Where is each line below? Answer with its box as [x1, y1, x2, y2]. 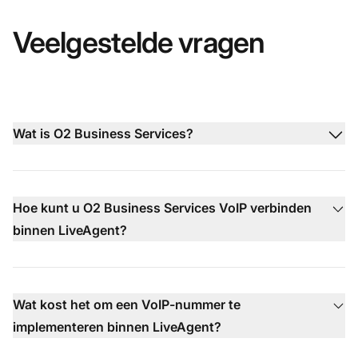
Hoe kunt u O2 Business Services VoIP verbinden [13, 199, 312, 216]
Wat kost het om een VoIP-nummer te [13, 296, 241, 312]
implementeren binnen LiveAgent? [13, 318, 221, 335]
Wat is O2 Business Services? [13, 125, 193, 141]
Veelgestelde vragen [13, 24, 265, 60]
